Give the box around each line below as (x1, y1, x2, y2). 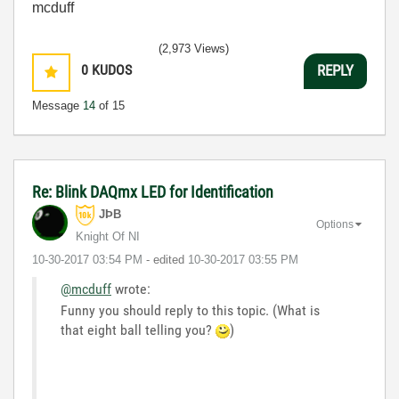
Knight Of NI (76, 229, 140, 243)
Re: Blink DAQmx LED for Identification (32, 182, 273, 201)
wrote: (111, 280, 151, 297)
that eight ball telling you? (61, 321, 216, 338)
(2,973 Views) (159, 41, 229, 55)
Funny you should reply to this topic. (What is (61, 301, 320, 319)
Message (32, 98, 83, 112)
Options (316, 217, 354, 231)
